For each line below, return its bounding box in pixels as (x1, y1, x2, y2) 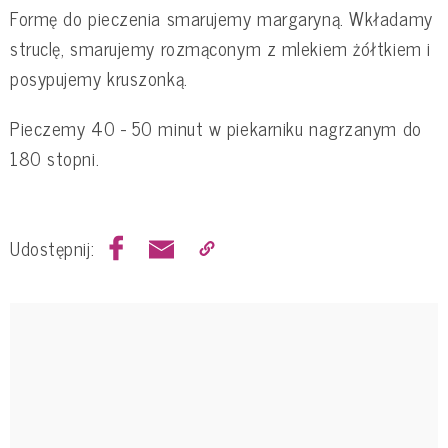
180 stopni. (10, 143, 100, 173)
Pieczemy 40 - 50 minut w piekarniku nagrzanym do (10, 113, 422, 143)
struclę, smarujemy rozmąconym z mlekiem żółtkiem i (10, 33, 431, 63)
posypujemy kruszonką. (10, 63, 188, 93)
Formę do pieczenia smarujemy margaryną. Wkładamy (10, 3, 433, 33)
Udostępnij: (10, 233, 95, 263)
